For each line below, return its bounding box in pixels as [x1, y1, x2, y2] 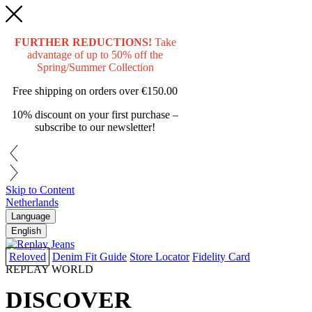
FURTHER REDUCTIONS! [14, 36, 152, 48]
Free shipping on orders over [13, 85, 141, 97]
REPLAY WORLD [6, 263, 93, 275]
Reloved [9, 251, 46, 263]
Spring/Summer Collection [36, 61, 154, 73]
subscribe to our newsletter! [35, 121, 155, 133]
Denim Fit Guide [52, 251, 127, 263]
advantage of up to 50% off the [27, 49, 163, 61]
